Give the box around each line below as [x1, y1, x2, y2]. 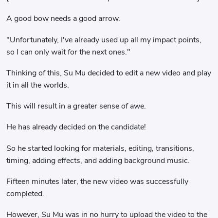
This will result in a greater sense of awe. [6, 101, 146, 112]
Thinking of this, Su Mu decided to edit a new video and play [6, 67, 212, 78]
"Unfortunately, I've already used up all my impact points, [6, 34, 202, 45]
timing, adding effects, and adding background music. [6, 155, 190, 166]
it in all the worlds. [6, 79, 70, 91]
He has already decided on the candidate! [6, 122, 146, 133]
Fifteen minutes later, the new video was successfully [6, 176, 189, 187]
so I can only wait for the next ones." [6, 46, 131, 57]
